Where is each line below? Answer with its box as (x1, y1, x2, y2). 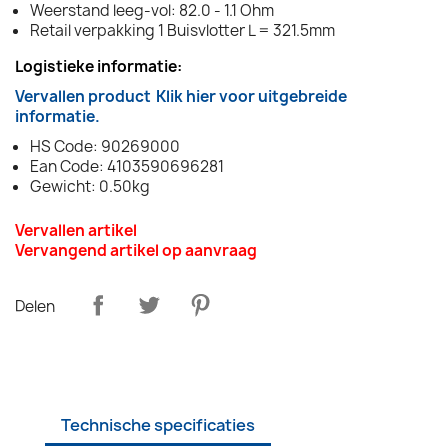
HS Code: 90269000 (30, 135, 180, 157)
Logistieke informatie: (15, 55, 182, 77)
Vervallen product (15, 85, 151, 107)
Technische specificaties (61, 413, 255, 436)
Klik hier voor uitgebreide (156, 85, 347, 107)
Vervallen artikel (15, 219, 137, 241)
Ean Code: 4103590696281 (30, 155, 224, 177)
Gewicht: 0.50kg (30, 175, 150, 197)
